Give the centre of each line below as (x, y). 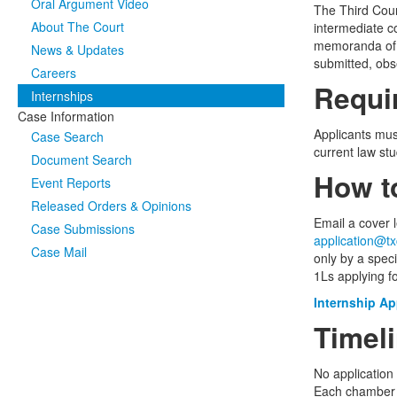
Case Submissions (83, 229)
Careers (54, 73)
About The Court (78, 27)
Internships (62, 96)
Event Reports (71, 183)
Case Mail (59, 252)
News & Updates (78, 50)
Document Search (82, 160)
